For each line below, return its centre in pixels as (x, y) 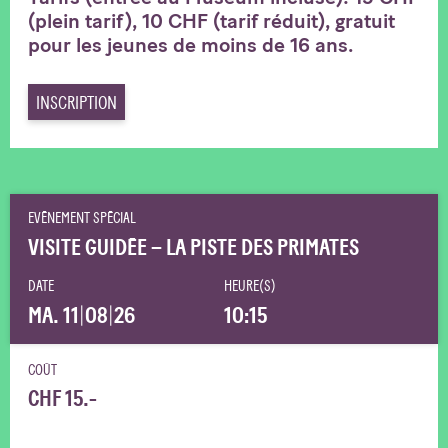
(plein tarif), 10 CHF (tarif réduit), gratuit (211, 20)
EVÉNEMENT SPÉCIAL (82, 218)
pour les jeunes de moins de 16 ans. (190, 44)
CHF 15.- (62, 398)
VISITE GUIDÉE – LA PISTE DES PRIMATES (193, 247)
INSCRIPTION (76, 102)
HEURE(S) (250, 286)
